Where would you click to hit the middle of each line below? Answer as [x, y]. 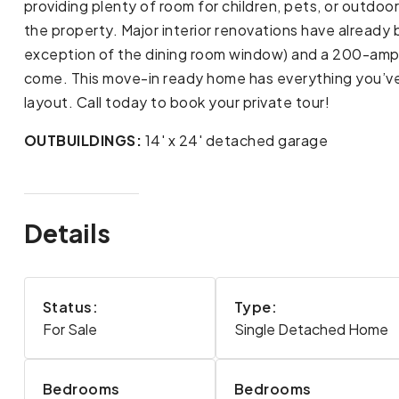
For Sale [69, 329]
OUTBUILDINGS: [83, 141]
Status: [70, 306]
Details [67, 233]
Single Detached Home [311, 329]
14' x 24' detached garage [235, 141]
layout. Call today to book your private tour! [177, 102]
